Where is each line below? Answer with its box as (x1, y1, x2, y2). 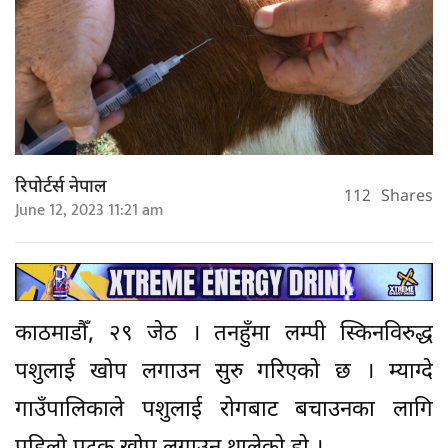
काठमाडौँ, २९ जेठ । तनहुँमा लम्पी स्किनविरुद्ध (15, 319, 433, 349)
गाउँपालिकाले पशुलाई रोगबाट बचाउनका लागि (15, 395, 433, 425)
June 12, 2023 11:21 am (15, 196, 163, 224)
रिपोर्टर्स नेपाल (15, 175, 107, 199)
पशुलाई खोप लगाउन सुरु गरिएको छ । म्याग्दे (15, 357, 433, 387)
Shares (381, 187, 433, 209)
